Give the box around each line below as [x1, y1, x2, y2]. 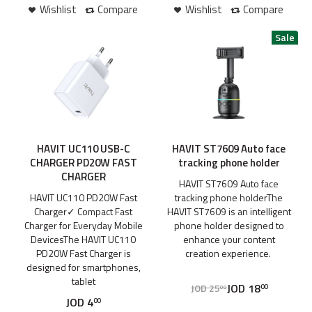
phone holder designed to [173, 218, 284, 233]
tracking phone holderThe [175, 190, 283, 205]
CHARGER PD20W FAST [29, 155, 137, 171]
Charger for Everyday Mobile [24, 218, 143, 233]
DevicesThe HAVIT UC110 [31, 232, 136, 247]
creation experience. [185, 246, 273, 261]
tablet [71, 274, 95, 289]
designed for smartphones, [26, 260, 141, 275]
